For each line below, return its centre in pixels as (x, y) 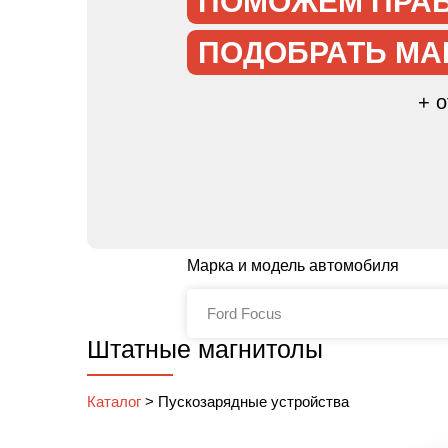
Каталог (114, 401)
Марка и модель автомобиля (293, 265)
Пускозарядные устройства (253, 401)
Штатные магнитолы (205, 349)
